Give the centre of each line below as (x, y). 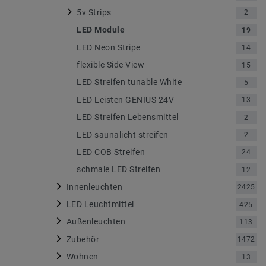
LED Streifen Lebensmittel (128, 117)
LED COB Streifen (111, 152)
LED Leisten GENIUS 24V (125, 99)
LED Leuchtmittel (100, 205)
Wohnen (82, 257)
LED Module (101, 30)
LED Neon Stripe (109, 47)
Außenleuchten (96, 222)
